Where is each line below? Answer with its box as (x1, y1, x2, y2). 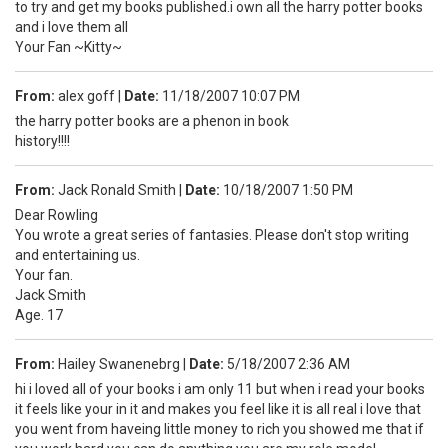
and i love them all (15, 18, 128, 35)
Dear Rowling (15, 206, 98, 223)
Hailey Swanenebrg (55, 355, 183, 372)
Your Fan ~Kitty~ (15, 38, 122, 55)
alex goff (55, 87, 118, 104)
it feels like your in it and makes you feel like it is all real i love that (15, 400, 421, 417)
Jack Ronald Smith (55, 181, 179, 198)
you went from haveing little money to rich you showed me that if (15, 420, 424, 437)
